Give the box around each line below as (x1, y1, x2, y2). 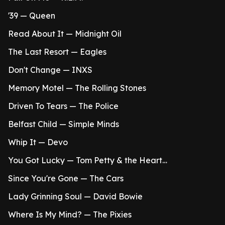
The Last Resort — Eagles (8, 47, 106, 57)
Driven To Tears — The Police (8, 101, 119, 111)
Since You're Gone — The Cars (8, 173, 124, 183)
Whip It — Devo (8, 137, 68, 147)
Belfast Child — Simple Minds (8, 119, 119, 129)
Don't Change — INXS (8, 65, 92, 75)
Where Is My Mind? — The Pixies (8, 209, 132, 219)
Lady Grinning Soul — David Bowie (8, 191, 143, 201)
